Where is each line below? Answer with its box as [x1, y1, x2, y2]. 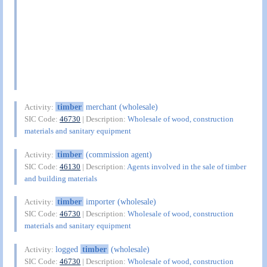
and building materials [24, 173, 98, 183]
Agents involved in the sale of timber [127, 162, 247, 171]
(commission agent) [83, 149, 152, 159]
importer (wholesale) [83, 197, 156, 207]
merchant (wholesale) [83, 102, 158, 112]
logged [55, 244, 81, 254]
